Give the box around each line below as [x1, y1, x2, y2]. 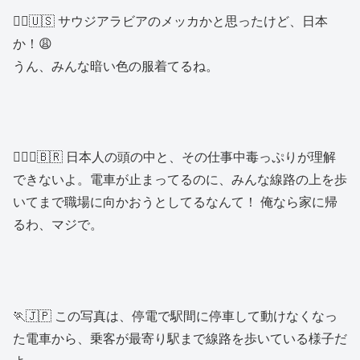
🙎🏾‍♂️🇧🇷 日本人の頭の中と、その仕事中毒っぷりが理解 [13, 147, 336, 166]
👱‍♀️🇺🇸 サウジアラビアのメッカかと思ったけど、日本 [13, 10, 328, 30]
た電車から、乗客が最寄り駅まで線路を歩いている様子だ [13, 328, 347, 347]
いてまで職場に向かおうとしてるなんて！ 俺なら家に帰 [13, 192, 337, 211]
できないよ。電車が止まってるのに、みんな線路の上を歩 [13, 170, 347, 189]
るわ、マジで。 [13, 215, 103, 234]
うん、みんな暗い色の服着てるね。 [13, 55, 219, 75]
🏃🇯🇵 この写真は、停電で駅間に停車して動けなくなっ [13, 305, 337, 325]
